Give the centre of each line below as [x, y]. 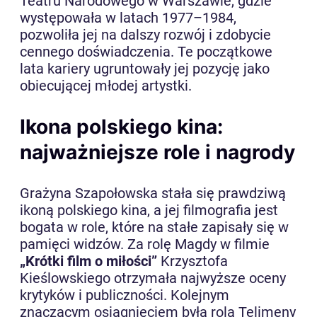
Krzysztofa [192, 261]
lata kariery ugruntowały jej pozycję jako [145, 69]
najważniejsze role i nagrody [157, 152]
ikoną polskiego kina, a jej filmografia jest [149, 211]
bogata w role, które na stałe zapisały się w [154, 227]
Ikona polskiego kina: [121, 127]
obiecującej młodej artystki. [106, 86]
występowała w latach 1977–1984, [128, 18]
